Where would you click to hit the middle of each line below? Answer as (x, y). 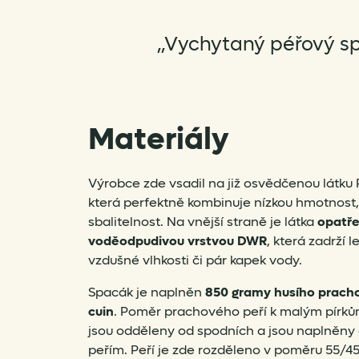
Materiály (159, 139)
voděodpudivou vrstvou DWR (177, 240)
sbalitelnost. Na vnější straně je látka (203, 221)
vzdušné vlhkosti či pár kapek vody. (195, 260)
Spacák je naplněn (147, 292)
